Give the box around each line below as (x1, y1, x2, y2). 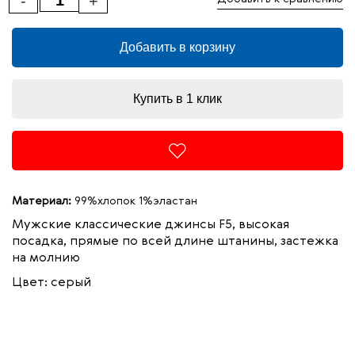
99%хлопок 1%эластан (71, 196, 197, 207)
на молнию (12, 252, 80, 265)
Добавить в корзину (120, 40, 235, 54)
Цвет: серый (12, 277, 91, 289)
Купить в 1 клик (133, 92, 222, 105)
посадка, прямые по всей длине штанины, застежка (12, 235, 338, 248)
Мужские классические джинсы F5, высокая (12, 219, 289, 231)
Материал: (12, 196, 71, 207)
